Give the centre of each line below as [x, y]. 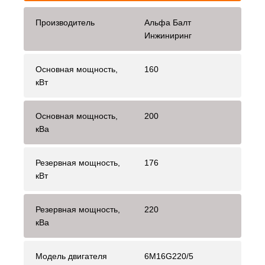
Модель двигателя [71, 256]
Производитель [65, 23]
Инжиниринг [168, 36]
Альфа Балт [168, 23]
